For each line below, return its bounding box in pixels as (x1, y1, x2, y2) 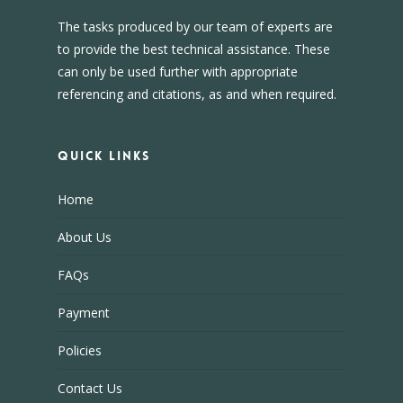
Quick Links (58, 148, 150, 164)
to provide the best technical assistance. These (58, 40, 330, 58)
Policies (58, 342, 102, 359)
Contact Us (58, 380, 122, 397)
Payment (58, 304, 110, 321)
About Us (58, 228, 112, 246)
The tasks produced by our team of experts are (58, 18, 333, 35)
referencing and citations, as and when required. (58, 85, 336, 103)
